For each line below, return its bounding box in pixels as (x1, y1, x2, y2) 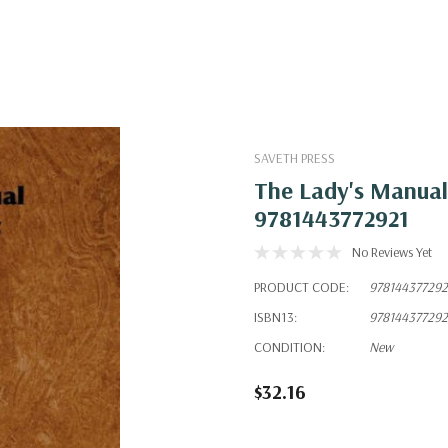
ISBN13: (254, 308, 297, 326)
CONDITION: (254, 338, 325, 356)
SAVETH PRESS (254, 149, 335, 167)
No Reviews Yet (352, 243, 432, 261)
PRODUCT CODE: (254, 278, 349, 296)
